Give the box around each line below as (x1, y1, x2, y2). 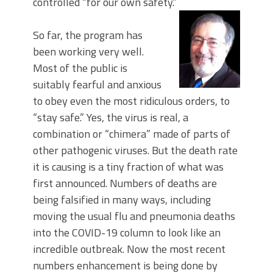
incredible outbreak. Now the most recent (33, 241, 225, 258)
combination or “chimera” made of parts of (33, 126, 230, 143)
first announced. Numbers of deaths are (33, 175, 217, 192)
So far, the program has (33, 27, 143, 44)
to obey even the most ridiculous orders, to (33, 93, 230, 110)
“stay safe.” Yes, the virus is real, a (33, 109, 188, 126)
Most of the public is (33, 60, 127, 77)
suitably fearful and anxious (33, 76, 161, 93)
